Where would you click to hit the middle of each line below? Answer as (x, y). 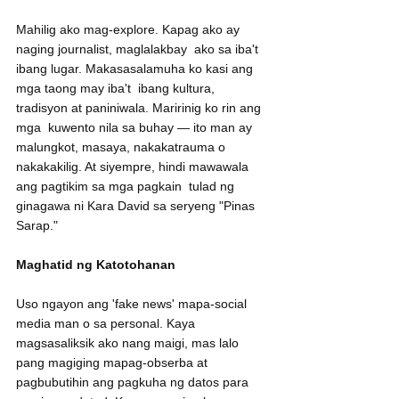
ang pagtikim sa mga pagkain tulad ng (127, 187)
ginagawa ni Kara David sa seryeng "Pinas (137, 206)
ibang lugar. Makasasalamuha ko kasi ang (136, 69)
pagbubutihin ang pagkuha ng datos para (134, 383)
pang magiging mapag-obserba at (115, 363)
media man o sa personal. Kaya (109, 324)
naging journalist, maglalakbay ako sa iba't (139, 49)
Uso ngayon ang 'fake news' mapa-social (133, 304)
